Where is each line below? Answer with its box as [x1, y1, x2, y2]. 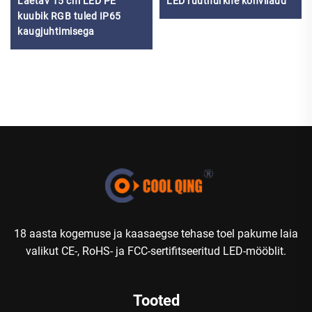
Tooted [132, 291, 180, 309]
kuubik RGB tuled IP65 [17, 10, 121, 22]
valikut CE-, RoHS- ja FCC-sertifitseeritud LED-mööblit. [26, 244, 286, 258]
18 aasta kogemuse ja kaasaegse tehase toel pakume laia [14, 226, 298, 240]
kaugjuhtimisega [17, 25, 95, 37]
